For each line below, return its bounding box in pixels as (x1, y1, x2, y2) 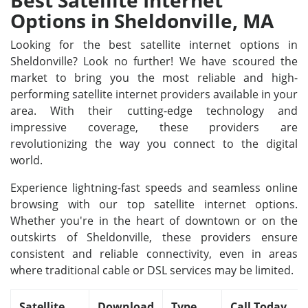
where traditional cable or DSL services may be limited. (10, 263, 294, 278)
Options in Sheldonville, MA (10, 8, 274, 34)
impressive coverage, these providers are (10, 120, 298, 135)
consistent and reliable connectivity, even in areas (10, 246, 298, 261)
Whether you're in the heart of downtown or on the (10, 213, 298, 228)
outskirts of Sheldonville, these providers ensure (10, 230, 298, 245)
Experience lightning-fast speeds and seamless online (10, 180, 298, 195)
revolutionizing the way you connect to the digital (10, 136, 298, 151)
